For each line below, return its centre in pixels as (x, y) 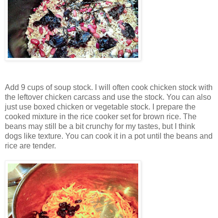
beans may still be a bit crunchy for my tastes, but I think (100, 126)
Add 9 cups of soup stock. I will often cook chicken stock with (109, 87)
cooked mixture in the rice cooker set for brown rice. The (101, 116)
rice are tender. (30, 145)
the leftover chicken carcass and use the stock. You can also (108, 97)
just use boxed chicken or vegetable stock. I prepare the (100, 107)
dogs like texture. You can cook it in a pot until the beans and (109, 136)
